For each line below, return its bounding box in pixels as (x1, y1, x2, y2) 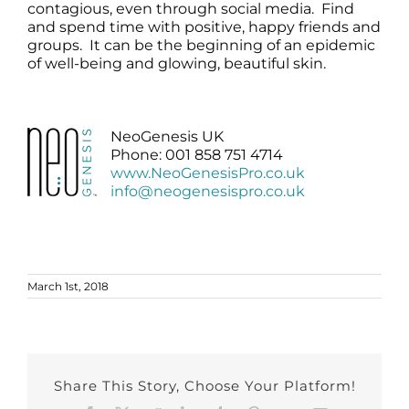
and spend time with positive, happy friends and (26, 17, 381, 36)
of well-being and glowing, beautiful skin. (26, 54, 326, 72)
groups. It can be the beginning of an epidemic (26, 36, 375, 54)
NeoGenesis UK (110, 127, 224, 145)
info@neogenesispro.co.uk (110, 182, 305, 200)
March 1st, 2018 (27, 278, 109, 293)
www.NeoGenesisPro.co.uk (110, 163, 305, 182)
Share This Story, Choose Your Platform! (53, 377, 356, 395)
